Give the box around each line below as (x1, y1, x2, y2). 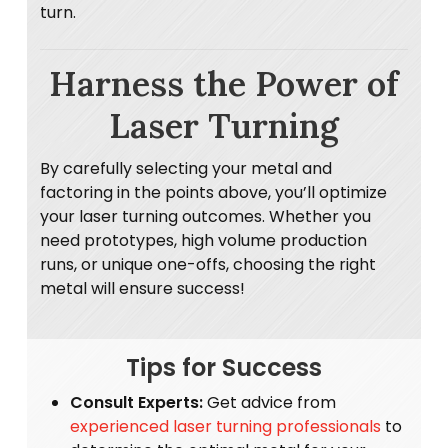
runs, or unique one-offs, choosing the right (40, 252, 377, 276)
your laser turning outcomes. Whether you (40, 204, 372, 228)
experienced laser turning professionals (70, 414, 382, 438)
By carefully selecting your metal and (40, 156, 333, 180)
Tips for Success (125, 350, 322, 384)
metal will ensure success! (40, 276, 246, 300)
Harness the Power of (49, 61, 399, 105)
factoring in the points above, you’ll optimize (40, 180, 388, 204)
